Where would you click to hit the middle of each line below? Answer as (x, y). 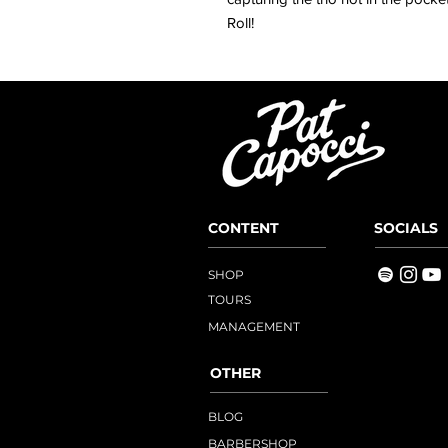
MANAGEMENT (254, 326)
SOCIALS (406, 227)
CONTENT (243, 227)
